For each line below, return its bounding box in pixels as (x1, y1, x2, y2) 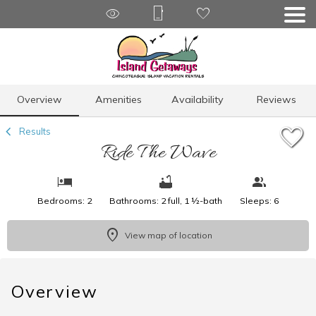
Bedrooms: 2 (37, 195, 92, 206)
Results (17, 125, 51, 137)
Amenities (95, 92, 142, 106)
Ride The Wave (100, 140, 216, 167)
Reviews (257, 92, 296, 106)
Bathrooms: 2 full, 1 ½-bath (109, 195, 222, 206)
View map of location (124, 229, 212, 241)
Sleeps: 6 (240, 195, 279, 206)
